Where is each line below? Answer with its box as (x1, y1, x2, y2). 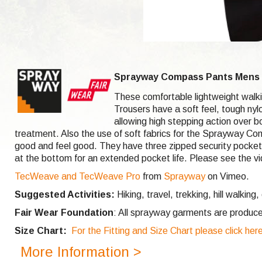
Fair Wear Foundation (15, 208, 113, 218)
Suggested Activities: (15, 189, 115, 199)
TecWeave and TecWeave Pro (15, 171, 140, 181)
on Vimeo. (205, 171, 249, 181)
